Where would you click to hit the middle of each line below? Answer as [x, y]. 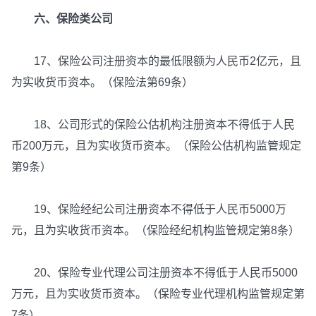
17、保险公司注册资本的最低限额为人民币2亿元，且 [156, 61]
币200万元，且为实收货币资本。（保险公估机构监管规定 [156, 146]
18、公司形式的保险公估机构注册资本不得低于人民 [153, 125]
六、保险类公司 [68, 19]
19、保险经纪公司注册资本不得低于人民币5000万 [149, 209]
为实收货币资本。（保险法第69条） [102, 83]
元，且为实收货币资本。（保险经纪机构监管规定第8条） [156, 231]
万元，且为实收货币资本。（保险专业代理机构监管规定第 [158, 294]
